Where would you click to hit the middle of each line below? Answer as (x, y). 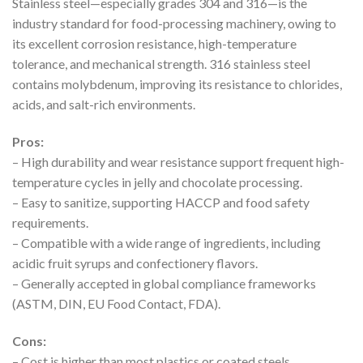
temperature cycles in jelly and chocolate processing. (157, 181)
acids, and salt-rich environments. (104, 105)
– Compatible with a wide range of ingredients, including (167, 242)
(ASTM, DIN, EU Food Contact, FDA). (116, 303)
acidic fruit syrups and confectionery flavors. (135, 263)
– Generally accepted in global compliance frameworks (164, 283)
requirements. (50, 222)
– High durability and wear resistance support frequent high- (178, 161)
